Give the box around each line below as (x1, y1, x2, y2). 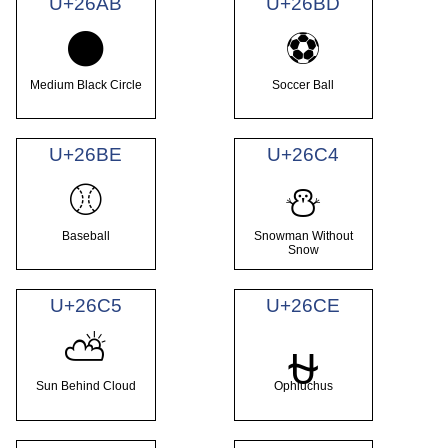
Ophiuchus (273, 379, 333, 394)
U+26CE (266, 295, 341, 317)
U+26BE (49, 144, 123, 166)
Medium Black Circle (29, 77, 142, 92)
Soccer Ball (272, 77, 335, 92)
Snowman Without (253, 228, 353, 243)
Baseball (61, 228, 110, 243)
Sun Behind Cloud (35, 379, 136, 394)
